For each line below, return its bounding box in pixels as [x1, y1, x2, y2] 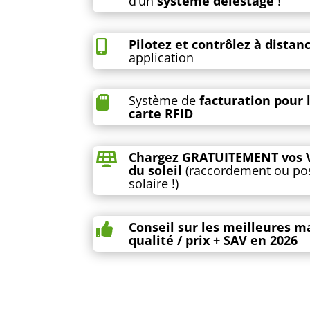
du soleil [129, 161, 183, 179]
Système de [129, 92, 200, 109]
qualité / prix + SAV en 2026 [129, 231, 298, 248]
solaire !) [129, 174, 179, 192]
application [129, 48, 194, 66]
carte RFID [129, 105, 194, 122]
